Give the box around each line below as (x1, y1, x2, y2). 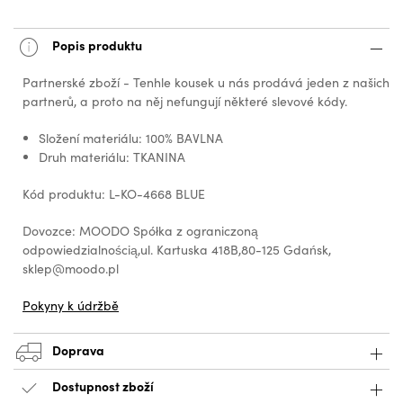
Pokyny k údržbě (22, 297, 119, 315)
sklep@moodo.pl (22, 260, 119, 278)
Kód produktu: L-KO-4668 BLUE (22, 185, 205, 203)
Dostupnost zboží (52, 376, 154, 395)
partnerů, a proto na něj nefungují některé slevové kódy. (22, 93, 347, 111)
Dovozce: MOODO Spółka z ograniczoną (22, 222, 258, 240)
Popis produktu (49, 35, 142, 54)
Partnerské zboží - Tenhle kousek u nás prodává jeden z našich (22, 74, 390, 92)
